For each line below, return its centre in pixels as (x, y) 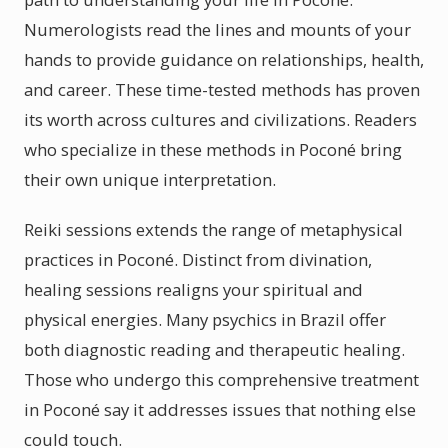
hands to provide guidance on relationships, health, (224, 59)
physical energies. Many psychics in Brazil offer (205, 319)
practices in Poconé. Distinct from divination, (198, 259)
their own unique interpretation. (150, 179)
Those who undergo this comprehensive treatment (221, 379)
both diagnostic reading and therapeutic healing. (214, 349)
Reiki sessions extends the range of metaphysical (213, 229)
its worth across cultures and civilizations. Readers (220, 119)
